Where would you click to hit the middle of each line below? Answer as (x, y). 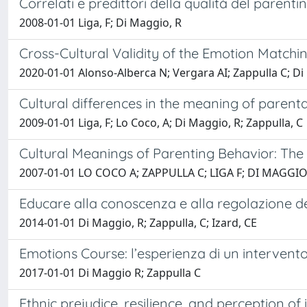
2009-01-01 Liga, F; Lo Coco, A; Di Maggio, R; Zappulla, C (161, 123)
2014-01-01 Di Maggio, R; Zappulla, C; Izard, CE (138, 223)
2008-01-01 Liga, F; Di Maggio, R (100, 23)
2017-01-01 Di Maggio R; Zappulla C (110, 273)
